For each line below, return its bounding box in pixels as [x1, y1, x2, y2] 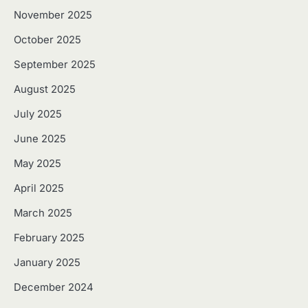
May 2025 [14, 157, 61, 170]
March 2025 [14, 206, 72, 219]
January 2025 [14, 256, 80, 269]
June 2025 [14, 132, 66, 145]
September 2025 [14, 58, 96, 71]
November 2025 [14, 8, 92, 21]
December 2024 [14, 280, 93, 294]
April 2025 [14, 181, 64, 195]
